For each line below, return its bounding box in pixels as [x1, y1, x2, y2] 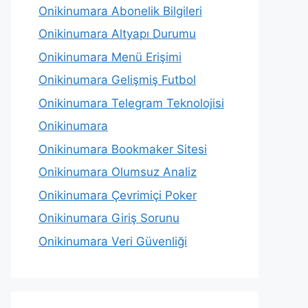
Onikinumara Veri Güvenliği [38, 234, 187, 248]
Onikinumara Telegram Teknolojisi [38, 96, 224, 110]
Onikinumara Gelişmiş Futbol [38, 73, 196, 87]
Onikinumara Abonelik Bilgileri [38, 3, 202, 18]
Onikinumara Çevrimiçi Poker [38, 188, 197, 202]
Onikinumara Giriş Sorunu [38, 211, 179, 225]
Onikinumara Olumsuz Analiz [38, 165, 197, 179]
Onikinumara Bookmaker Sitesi [38, 142, 207, 156]
